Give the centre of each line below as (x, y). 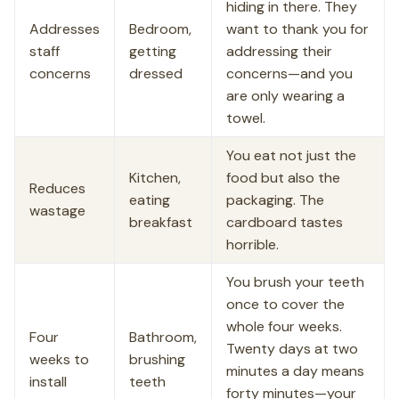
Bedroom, (160, 29)
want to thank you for (297, 29)
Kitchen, (155, 178)
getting (153, 51)
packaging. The (275, 200)
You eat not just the (291, 155)
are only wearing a (285, 96)
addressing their (279, 51)
